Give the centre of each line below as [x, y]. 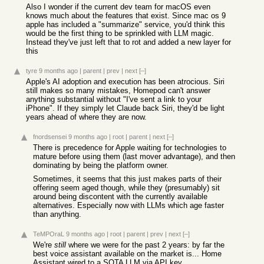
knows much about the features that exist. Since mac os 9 [126, 16]
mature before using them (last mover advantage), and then [134, 156]
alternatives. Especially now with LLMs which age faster [128, 205]
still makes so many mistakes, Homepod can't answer [118, 90]
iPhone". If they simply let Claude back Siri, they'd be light [125, 108]
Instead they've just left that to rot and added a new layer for [128, 42]
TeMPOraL [49, 234]
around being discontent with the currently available [120, 197]
